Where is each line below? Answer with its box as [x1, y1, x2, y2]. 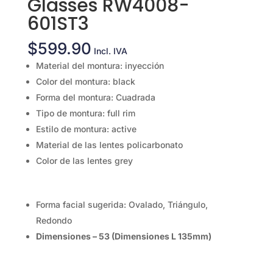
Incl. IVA [93, 46, 127, 57]
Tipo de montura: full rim [35, 108, 135, 119]
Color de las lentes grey [35, 155, 133, 166]
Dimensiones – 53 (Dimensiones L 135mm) [35, 231, 211, 242]
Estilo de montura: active [35, 124, 136, 135]
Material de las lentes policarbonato [35, 140, 183, 151]
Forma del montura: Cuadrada [35, 92, 155, 103]
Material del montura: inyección [35, 60, 164, 71]
